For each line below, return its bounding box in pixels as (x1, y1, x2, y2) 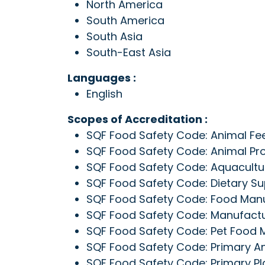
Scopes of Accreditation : (67, 112, 208, 127)
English (86, 86, 122, 101)
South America (86, 13, 164, 28)
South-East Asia (86, 45, 171, 60)
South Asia (86, 29, 143, 44)
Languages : (67, 70, 136, 85)
